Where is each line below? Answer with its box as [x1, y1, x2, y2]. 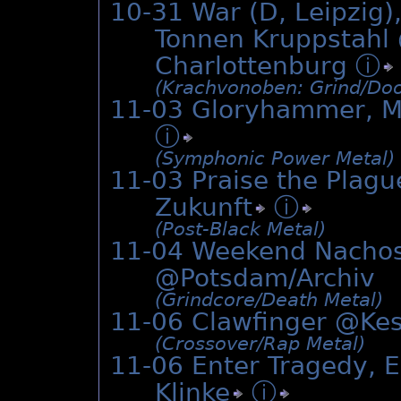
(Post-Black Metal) [155, 218, 326, 241]
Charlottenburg [155, 51, 355, 81]
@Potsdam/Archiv [155, 263, 375, 294]
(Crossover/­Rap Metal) [155, 333, 365, 355]
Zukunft [155, 192, 252, 223]
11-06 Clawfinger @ [110, 307, 360, 337]
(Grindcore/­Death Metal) [155, 289, 383, 311]
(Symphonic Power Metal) [155, 148, 395, 170]
